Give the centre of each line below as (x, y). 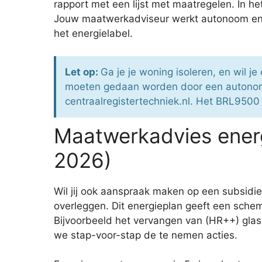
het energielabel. (93, 34)
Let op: (83, 72)
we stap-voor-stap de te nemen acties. (146, 235)
